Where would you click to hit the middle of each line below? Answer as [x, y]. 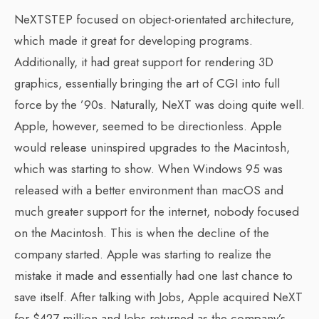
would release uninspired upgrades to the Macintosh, [152, 147]
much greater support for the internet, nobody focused [157, 211]
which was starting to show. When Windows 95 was [148, 169]
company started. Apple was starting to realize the [143, 254]
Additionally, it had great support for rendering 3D [144, 62]
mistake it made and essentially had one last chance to [153, 276]
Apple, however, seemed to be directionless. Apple [148, 126]
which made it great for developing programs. [134, 41]
